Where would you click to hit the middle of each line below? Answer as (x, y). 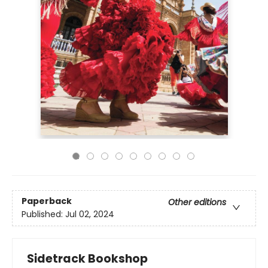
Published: (43, 214)
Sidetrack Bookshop (87, 259)
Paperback (47, 201)
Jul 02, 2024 (90, 214)
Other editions (197, 202)
